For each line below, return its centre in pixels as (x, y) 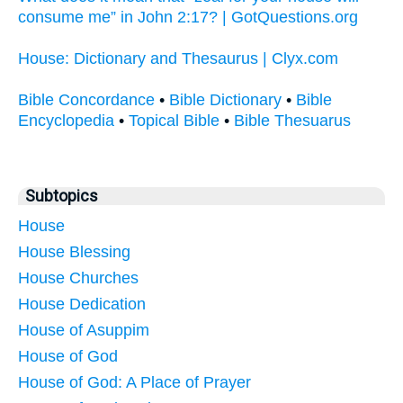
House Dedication (82, 304)
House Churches (78, 278)
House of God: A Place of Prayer (134, 383)
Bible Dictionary (225, 100)
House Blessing (74, 252)
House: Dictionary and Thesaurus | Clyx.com (178, 59)
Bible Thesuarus (292, 121)
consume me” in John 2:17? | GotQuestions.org (188, 18)
